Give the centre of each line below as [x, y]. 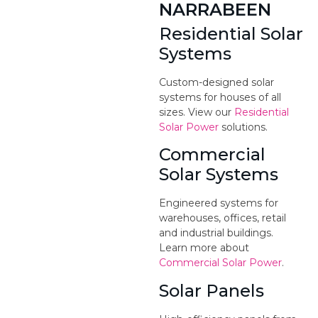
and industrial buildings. [216, 233]
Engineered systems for [219, 203]
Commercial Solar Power [220, 263]
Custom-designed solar [216, 82]
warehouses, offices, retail [223, 218]
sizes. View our [197, 112]
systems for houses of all [220, 97]
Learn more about [204, 248]
